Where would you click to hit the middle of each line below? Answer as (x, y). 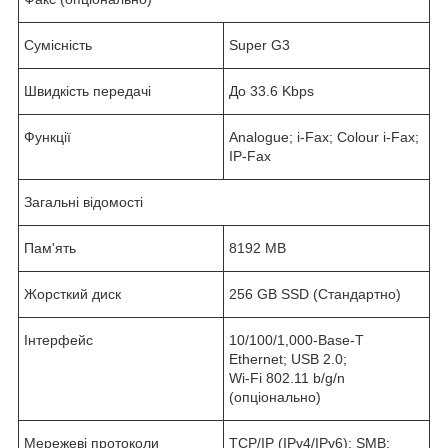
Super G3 (259, 44)
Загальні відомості (83, 201)
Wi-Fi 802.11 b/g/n (287, 377)
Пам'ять (50, 247)
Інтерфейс (58, 339)
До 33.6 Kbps (271, 90)
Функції (47, 136)
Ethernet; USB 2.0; (288, 358)
